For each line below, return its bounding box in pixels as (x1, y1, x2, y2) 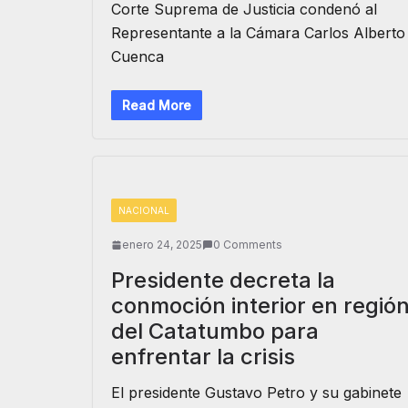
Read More (122, 97, 191, 113)
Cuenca (111, 47, 164, 66)
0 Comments (213, 238, 282, 251)
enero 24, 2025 (122, 238, 202, 251)
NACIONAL (118, 205, 169, 216)
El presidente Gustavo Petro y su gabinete (111, 383, 402, 402)
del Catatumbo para (111, 318, 319, 344)
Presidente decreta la (111, 267, 335, 293)
